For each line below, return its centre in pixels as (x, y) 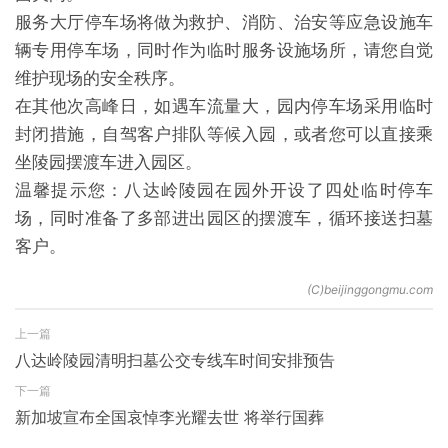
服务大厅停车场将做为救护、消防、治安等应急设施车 (224, 22)
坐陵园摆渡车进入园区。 (108, 162)
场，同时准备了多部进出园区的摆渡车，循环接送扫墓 (224, 218)
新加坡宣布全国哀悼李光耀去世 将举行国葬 (169, 417)
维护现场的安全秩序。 (100, 78)
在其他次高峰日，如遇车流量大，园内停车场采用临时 (224, 106)
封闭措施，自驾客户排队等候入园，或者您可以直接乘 (224, 134)
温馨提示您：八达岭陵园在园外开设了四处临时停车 (224, 190)
